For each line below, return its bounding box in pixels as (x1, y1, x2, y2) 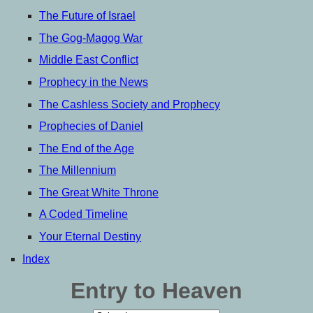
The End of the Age (39, 142, 134, 154)
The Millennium (39, 164, 116, 177)
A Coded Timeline (39, 208, 128, 221)
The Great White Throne (39, 186, 159, 198)
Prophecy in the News (39, 75, 148, 88)
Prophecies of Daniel (39, 120, 143, 133)
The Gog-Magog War (39, 31, 143, 44)
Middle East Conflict (39, 54, 138, 66)
